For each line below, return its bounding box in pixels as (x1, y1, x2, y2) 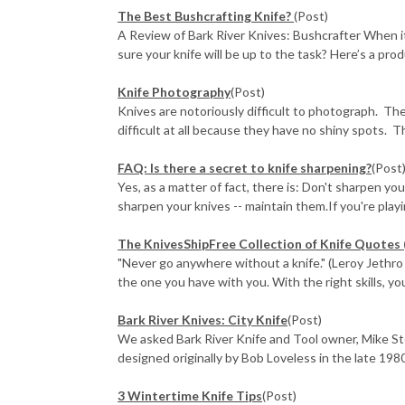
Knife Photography (118, 83, 231, 99)
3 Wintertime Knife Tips (118, 387, 263, 403)
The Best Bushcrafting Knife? (118, 7, 295, 24)
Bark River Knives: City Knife (118, 311, 288, 327)
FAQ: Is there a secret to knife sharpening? (118, 159, 372, 175)
